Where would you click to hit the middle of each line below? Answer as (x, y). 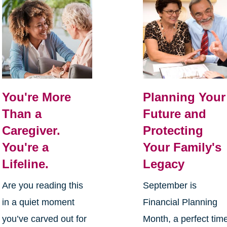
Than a (22, 114)
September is (170, 186)
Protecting (173, 131)
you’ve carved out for (44, 219)
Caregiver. (31, 131)
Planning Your (184, 97)
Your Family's (182, 147)
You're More (36, 97)
